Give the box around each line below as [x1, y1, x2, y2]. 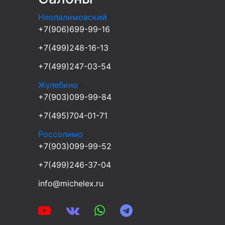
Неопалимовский [38, 12, 107, 22]
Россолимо [38, 129, 83, 139]
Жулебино [38, 79, 78, 90]
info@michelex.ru [38, 178, 103, 188]
